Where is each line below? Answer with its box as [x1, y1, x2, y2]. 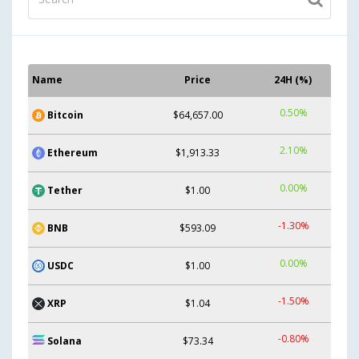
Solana [47, 333, 82, 348]
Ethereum [47, 145, 98, 159]
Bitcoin [47, 107, 83, 122]
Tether [47, 183, 83, 197]
